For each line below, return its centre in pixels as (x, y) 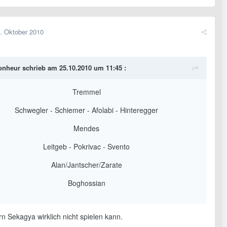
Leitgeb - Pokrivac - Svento (86, 146)
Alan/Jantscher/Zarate (86, 164)
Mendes (86, 128)
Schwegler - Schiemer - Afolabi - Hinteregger (86, 110)
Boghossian (86, 183)
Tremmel (86, 91)
